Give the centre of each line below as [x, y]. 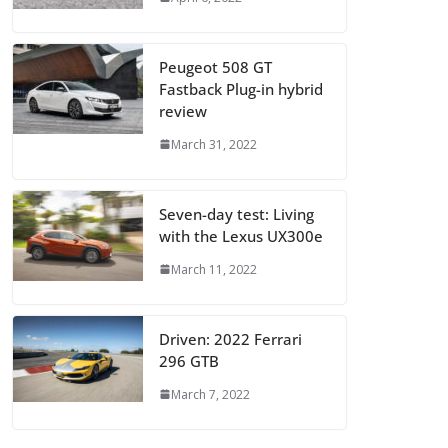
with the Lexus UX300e [241, 235]
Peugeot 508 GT [215, 66]
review [183, 110]
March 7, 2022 [210, 394]
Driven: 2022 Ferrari [230, 338]
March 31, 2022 [214, 144]
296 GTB [189, 360]
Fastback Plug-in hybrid [241, 88]
